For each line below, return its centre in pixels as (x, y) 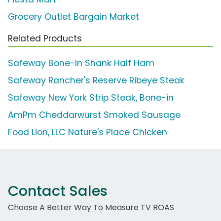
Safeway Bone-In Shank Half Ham (81, 63)
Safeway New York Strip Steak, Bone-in (91, 97)
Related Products (45, 38)
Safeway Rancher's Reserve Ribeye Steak (96, 80)
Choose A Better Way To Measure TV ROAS (91, 207)
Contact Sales (58, 191)
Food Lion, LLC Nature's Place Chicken (88, 132)
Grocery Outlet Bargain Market (74, 17)
